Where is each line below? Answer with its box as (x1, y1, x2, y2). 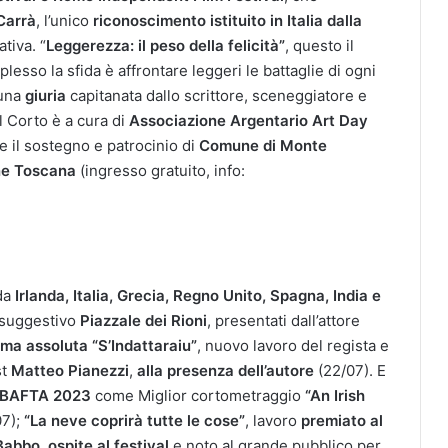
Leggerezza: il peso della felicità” (46, 35, 285, 55)
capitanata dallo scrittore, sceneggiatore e (70, 85, 367, 105)
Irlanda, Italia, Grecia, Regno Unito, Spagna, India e (15, 285, 381, 305)
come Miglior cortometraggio (91, 385, 305, 405)
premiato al (301, 410, 383, 430)
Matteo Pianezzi (11, 360, 129, 380)
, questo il (285, 35, 354, 55)
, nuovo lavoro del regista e (197, 335, 389, 355)
